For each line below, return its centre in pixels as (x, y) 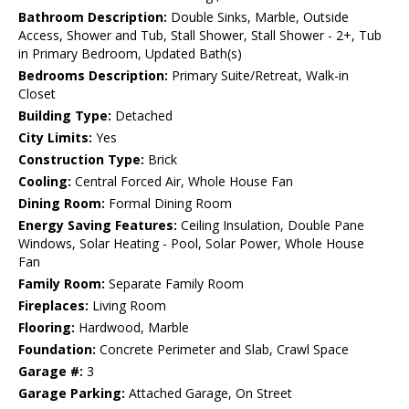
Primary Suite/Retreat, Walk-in (258, 76)
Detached (142, 116)
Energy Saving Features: (98, 225)
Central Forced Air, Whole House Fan (182, 182)
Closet (37, 94)
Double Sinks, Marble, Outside (258, 17)
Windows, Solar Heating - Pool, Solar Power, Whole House (191, 244)
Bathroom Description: (93, 17)
